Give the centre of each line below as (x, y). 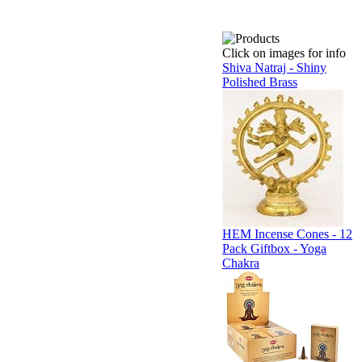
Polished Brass (260, 82)
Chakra (241, 263)
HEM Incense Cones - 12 (287, 234)
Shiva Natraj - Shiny (274, 67)
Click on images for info (284, 53)
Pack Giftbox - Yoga (274, 248)
